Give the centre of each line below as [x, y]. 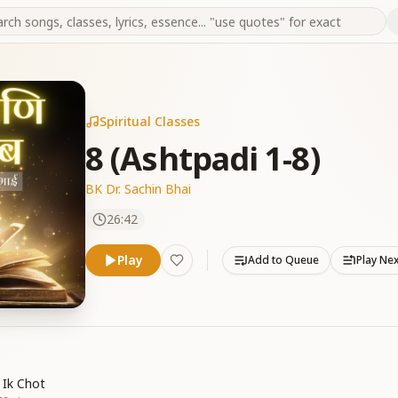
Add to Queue [283, 260]
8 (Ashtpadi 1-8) [203, 159]
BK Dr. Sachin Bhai [138, 189]
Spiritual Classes [150, 121]
